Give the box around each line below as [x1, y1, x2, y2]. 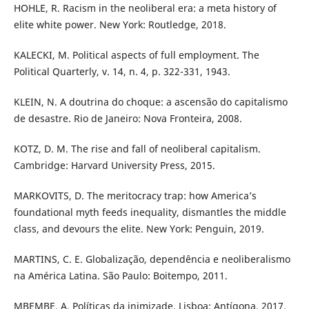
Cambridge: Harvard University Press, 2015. [13, 158, 215, 172]
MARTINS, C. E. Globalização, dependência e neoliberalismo [13, 252, 290, 266]
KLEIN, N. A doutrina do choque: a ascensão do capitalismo [13, 94, 288, 108]
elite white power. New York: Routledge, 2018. [13, 17, 226, 31]
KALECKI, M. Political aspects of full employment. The [13, 48, 259, 61]
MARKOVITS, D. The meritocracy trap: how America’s [13, 188, 257, 202]
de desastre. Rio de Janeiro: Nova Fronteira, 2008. [13, 111, 242, 125]
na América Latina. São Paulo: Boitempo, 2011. [13, 268, 228, 282]
